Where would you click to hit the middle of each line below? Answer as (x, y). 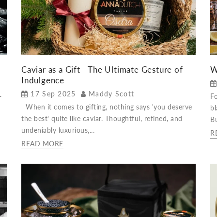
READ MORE (42, 144)
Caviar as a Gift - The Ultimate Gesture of (102, 70)
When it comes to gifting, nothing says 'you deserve (107, 107)
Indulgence (43, 80)
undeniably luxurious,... (58, 130)
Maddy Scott (111, 94)
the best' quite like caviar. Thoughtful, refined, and (102, 119)
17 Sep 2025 (53, 94)
